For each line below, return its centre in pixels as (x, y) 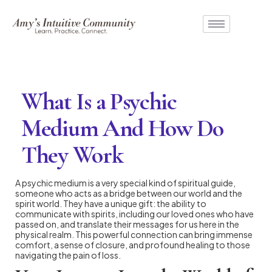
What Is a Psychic (99, 101)
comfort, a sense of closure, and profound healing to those (133, 244)
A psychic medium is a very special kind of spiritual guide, (125, 182)
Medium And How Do (122, 128)
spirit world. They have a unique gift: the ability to (111, 203)
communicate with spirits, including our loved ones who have (134, 213)
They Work (72, 155)
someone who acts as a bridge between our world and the (129, 193)
